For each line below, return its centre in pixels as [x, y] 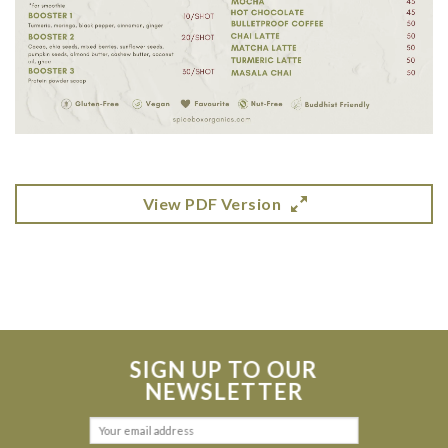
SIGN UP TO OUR [224, 369]
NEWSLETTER [224, 391]
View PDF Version [212, 203]
